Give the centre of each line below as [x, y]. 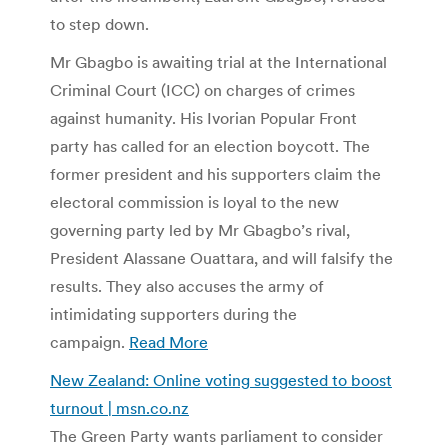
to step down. [99, 23]
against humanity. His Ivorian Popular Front [203, 117]
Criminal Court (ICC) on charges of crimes [202, 89]
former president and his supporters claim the [215, 173]
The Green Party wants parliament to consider [216, 435]
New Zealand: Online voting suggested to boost [221, 379]
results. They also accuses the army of [187, 285]
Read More [168, 341]
